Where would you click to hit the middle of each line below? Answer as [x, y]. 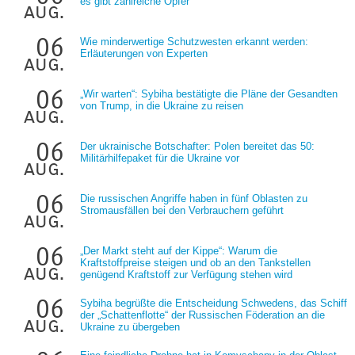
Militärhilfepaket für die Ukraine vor [160, 158]
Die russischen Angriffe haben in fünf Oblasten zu [194, 198]
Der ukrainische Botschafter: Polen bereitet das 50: [197, 146]
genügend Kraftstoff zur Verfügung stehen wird [186, 275]
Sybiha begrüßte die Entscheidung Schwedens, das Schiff [214, 303]
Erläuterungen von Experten [144, 53]
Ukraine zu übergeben [130, 327]
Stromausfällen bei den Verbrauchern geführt [182, 210]
